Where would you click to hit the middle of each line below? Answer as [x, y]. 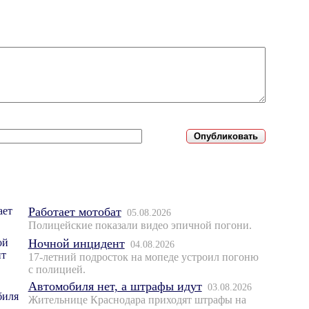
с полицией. [57, 270]
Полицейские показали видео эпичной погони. [140, 226]
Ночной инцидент [76, 244]
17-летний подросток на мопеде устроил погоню [143, 257]
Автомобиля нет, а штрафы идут [115, 287]
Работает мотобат [74, 212]
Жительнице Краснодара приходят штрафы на [137, 300]
